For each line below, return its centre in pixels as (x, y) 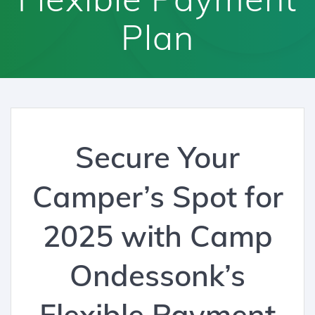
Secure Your (157, 157)
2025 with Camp (157, 236)
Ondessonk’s (157, 276)
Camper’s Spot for (157, 197)
